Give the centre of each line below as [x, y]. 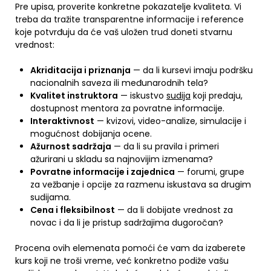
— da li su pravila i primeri [165, 146]
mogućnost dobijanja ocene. [91, 134]
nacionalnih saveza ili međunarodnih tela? [119, 83]
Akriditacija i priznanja [80, 70]
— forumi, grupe [210, 172]
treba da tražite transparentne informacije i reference [129, 19]
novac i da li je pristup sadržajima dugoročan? [127, 223]
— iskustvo [142, 96]
